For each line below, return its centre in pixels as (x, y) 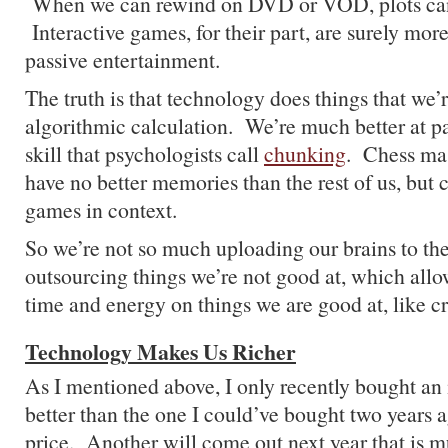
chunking (305, 153)
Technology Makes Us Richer (160, 351)
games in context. (101, 209)
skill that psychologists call (144, 153)
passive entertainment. (122, 59)
